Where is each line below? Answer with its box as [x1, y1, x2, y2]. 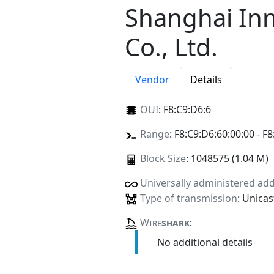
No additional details [157, 235, 253, 249]
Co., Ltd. [125, 30, 218, 64]
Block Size [139, 152, 186, 166]
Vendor [135, 73, 169, 87]
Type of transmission [139, 191, 237, 205]
